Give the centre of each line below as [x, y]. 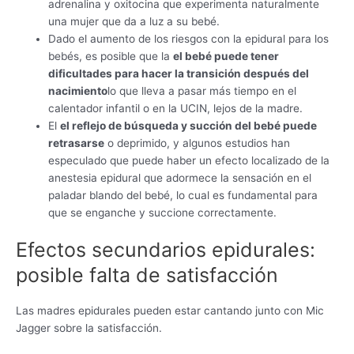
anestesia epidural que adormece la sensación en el [180, 177]
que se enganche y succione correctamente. [163, 212]
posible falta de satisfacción [147, 275]
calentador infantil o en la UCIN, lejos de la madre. [176, 108]
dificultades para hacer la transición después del [179, 73]
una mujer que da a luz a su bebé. [134, 21]
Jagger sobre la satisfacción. [89, 328]
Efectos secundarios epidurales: [166, 250]
